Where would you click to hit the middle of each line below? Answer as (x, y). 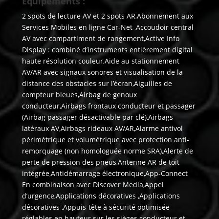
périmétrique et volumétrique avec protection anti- (105, 140)
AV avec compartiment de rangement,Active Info (100, 39)
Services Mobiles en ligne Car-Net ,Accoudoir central (108, 27)
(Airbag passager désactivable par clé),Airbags (97, 117)
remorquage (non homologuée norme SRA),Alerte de (107, 151)
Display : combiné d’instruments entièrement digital (107, 50)
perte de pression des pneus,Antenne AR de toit (100, 162)
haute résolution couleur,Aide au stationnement (100, 61)
